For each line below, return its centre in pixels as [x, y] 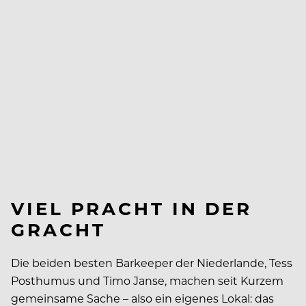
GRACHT [58, 229]
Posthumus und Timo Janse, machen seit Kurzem [147, 280]
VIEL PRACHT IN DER [132, 208]
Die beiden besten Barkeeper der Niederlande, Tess [152, 262]
